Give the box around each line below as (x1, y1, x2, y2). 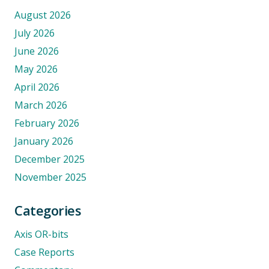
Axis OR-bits (14, 228, 68, 241)
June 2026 (14, 44, 59, 58)
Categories (14, 201, 82, 220)
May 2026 (14, 62, 58, 76)
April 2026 (14, 80, 59, 94)
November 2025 (14, 171, 86, 184)
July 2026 (14, 26, 55, 40)
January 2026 (14, 134, 73, 148)
